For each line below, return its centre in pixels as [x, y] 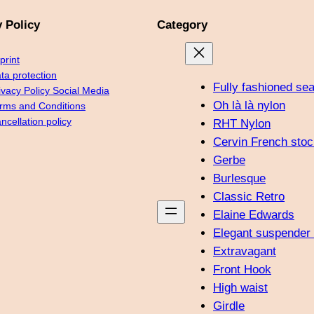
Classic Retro [249, 196]
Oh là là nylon [249, 105]
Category [182, 25]
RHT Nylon [242, 123]
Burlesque [239, 178]
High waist [240, 287]
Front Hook [242, 269]
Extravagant [245, 251]
